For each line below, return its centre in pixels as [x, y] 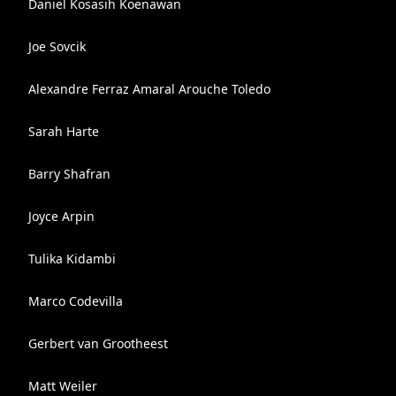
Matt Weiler [63, 386]
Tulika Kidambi [72, 259]
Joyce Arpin [61, 216]
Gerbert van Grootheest [98, 343]
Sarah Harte [64, 131]
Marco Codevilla [76, 301]
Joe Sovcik [57, 46]
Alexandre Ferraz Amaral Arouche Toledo [149, 89]
